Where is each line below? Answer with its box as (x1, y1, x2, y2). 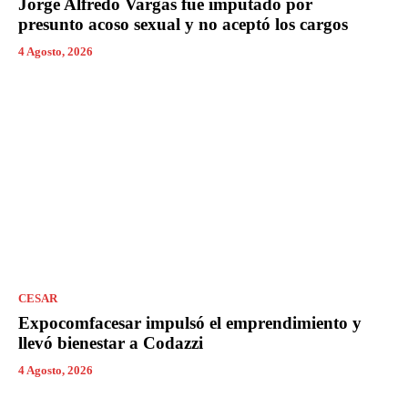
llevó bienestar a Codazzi (18, 332, 203, 352)
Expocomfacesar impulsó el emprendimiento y (18, 312, 362, 332)
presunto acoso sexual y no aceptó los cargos (18, 15, 348, 35)
